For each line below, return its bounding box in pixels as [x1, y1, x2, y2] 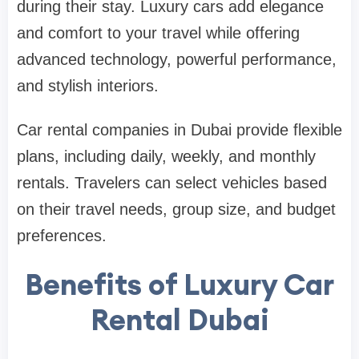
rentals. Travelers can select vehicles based [17, 173, 327, 192]
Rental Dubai [90, 301, 269, 338]
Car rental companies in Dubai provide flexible [17, 120, 342, 139]
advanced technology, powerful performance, [17, 50, 337, 68]
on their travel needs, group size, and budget [17, 200, 336, 218]
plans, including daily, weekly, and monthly [17, 147, 316, 165]
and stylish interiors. [17, 76, 159, 95]
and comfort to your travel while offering [17, 23, 300, 42]
